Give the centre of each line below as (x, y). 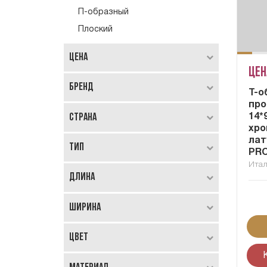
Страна (83, 117)
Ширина (85, 207)
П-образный (103, 12)
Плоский (95, 30)
